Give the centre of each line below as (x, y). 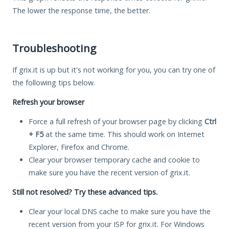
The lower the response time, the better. (81, 10)
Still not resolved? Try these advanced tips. (85, 192)
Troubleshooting (54, 48)
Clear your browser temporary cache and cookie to (114, 159)
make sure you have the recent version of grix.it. (109, 172)
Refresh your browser (48, 102)
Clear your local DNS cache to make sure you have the (120, 211)
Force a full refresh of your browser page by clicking (117, 121)
